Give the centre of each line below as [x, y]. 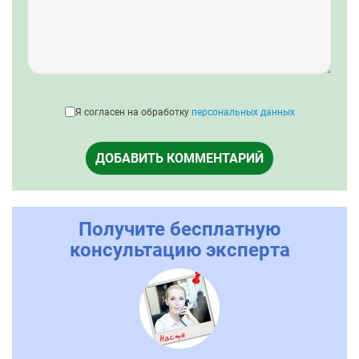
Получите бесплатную [179, 229]
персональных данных [243, 112]
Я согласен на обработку [133, 112]
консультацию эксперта [179, 250]
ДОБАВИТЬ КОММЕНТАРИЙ [179, 158]
